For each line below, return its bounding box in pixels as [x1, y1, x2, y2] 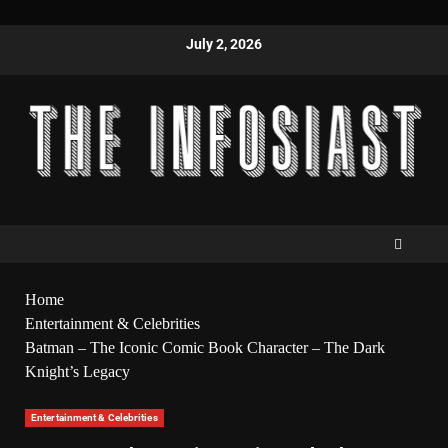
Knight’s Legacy [25, 362, 130, 380]
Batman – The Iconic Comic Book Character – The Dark [25, 338, 385, 356]
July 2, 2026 [186, 35, 262, 52]
